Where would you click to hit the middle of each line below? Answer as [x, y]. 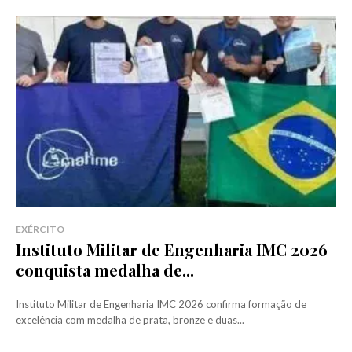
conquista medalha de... [105, 270]
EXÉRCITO [40, 229]
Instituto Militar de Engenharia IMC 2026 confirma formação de [161, 304]
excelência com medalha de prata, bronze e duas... [130, 320]
